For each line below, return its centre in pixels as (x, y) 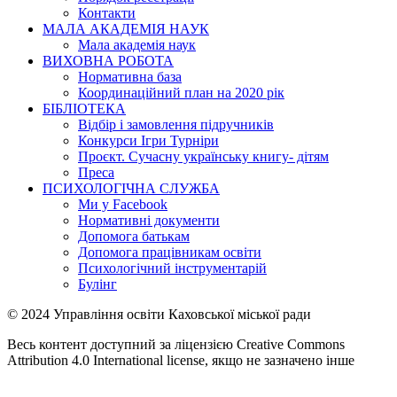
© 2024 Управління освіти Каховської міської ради (159, 314)
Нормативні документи (149, 220)
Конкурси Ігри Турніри (148, 140)
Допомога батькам (134, 236)
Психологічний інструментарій (172, 268)
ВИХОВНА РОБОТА (108, 60)
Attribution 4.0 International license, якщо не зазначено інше (181, 360)
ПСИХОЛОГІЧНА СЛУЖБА (131, 188)
